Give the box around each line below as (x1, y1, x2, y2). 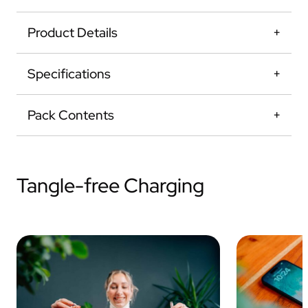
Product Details (27, 23, 118, 41)
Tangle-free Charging (16, 171, 204, 199)
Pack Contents (27, 105, 114, 124)
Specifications (27, 64, 111, 82)
